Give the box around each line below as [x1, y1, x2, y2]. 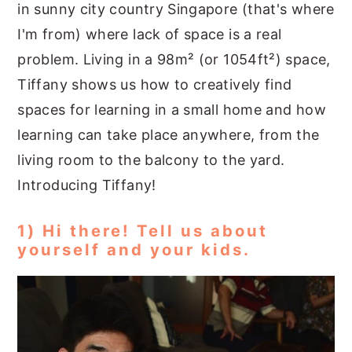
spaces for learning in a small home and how [17, 101, 326, 118]
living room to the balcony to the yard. [17, 152, 285, 168]
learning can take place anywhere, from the [17, 126, 320, 143]
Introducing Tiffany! [17, 177, 156, 193]
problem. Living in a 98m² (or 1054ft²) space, [17, 51, 331, 68]
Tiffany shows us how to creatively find [17, 76, 292, 93]
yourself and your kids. [17, 240, 251, 259]
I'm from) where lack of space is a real [17, 26, 282, 42]
